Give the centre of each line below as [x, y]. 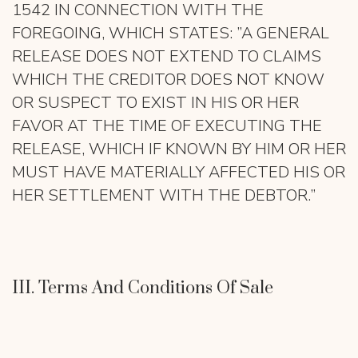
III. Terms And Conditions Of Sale [143, 288]
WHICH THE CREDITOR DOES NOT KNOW [168, 80]
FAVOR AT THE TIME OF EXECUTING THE [167, 126]
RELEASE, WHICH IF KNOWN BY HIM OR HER [179, 149]
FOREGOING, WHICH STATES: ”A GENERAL [171, 33]
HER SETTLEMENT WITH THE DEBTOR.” [164, 195]
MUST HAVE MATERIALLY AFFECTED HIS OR [179, 172]
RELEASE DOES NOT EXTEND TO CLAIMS [167, 56]
